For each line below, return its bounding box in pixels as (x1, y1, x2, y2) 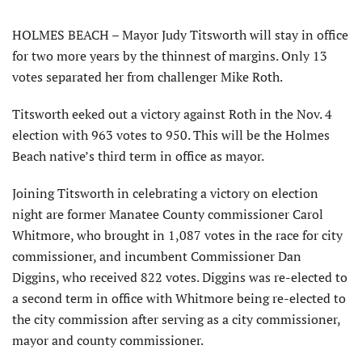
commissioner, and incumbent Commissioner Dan (12, 247, 301, 266)
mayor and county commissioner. (12, 331, 204, 350)
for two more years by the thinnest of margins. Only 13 (12, 47, 327, 65)
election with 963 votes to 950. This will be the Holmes (12, 126, 330, 145)
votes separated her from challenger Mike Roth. (12, 68, 283, 86)
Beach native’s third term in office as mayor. (12, 147, 264, 166)
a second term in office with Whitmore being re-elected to (12, 289, 346, 308)
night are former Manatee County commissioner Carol (12, 205, 323, 224)
